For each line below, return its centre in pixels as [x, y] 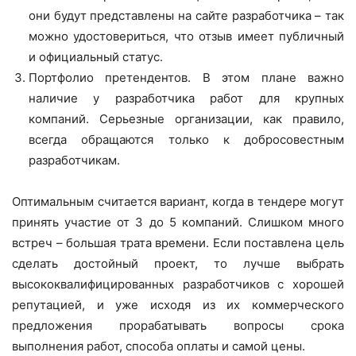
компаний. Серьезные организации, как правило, [186, 119]
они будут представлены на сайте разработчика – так [186, 16]
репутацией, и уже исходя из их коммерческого [178, 305]
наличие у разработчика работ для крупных [186, 99]
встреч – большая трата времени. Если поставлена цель [178, 243]
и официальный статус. [96, 57]
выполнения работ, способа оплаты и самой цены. [159, 346]
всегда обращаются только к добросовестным [186, 140]
